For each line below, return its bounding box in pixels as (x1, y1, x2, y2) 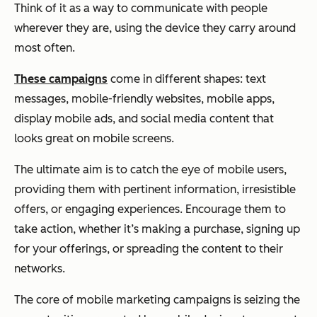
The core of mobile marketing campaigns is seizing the (14, 292, 300, 306)
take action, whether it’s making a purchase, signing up (14, 221, 300, 236)
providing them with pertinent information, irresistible (14, 182, 296, 196)
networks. (14, 261, 65, 275)
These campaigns (14, 71, 108, 86)
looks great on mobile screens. (14, 131, 174, 145)
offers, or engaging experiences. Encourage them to (14, 202, 286, 216)
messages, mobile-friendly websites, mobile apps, (14, 91, 275, 105)
